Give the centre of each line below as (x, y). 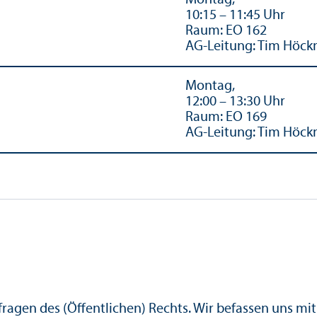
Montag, (210, 86)
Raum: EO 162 (226, 31)
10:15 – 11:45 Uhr (235, 15)
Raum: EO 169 (226, 117)
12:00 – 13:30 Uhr (235, 102)
